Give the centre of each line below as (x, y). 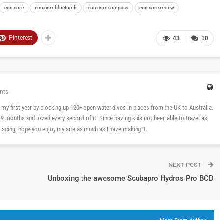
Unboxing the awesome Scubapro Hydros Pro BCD (131, 178)
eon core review (157, 7)
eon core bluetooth (56, 7)
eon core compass (108, 7)
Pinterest (21, 38)
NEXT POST (186, 165)
